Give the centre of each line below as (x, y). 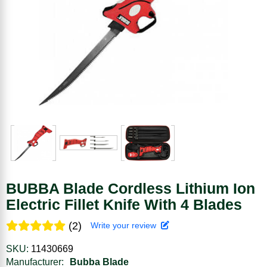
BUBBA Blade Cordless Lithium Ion (131, 188)
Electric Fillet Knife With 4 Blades (124, 204)
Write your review (126, 225)
